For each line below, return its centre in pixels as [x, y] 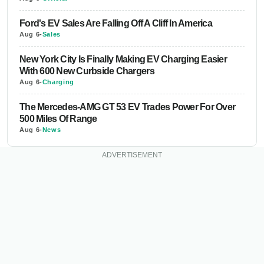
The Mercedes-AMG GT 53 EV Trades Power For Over [128, 107]
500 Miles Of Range [58, 118]
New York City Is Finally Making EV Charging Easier [123, 59]
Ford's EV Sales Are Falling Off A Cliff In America [116, 23]
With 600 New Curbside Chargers [87, 71]
